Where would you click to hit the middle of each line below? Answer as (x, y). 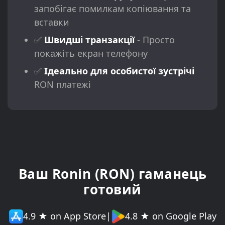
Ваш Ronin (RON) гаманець (113, 174)
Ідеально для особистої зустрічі (119, 71)
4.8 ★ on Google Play (171, 216)
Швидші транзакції (89, 39)
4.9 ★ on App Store (64, 216)
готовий (113, 189)
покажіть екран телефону (91, 53)
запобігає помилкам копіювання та (112, 8)
